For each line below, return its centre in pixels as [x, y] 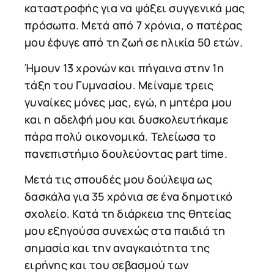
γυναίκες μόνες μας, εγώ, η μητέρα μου [128, 102]
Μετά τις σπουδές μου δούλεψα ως [118, 180]
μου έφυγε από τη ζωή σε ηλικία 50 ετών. [134, 42]
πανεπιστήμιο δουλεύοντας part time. [126, 154]
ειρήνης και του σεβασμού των [106, 265]
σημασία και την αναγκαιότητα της [117, 248]
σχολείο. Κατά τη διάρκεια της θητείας [128, 214]
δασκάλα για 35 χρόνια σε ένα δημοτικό [129, 197]
